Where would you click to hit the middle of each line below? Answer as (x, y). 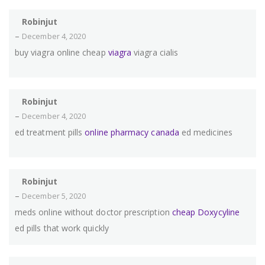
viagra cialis (155, 53)
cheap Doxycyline (206, 212)
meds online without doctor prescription (93, 212)
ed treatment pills (50, 132)
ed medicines (206, 132)
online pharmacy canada (132, 132)
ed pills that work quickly (62, 228)
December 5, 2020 (54, 196)
